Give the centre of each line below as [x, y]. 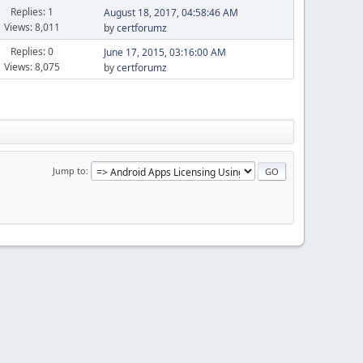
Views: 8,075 [32, 66]
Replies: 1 [32, 11]
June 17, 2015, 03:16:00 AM [164, 52]
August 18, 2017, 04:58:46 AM [171, 13]
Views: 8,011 [32, 27]
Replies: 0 [32, 51]
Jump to [69, 170]
